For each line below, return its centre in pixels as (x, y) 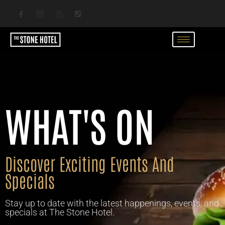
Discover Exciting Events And (90, 163)
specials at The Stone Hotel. (60, 212)
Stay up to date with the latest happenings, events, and (112, 203)
